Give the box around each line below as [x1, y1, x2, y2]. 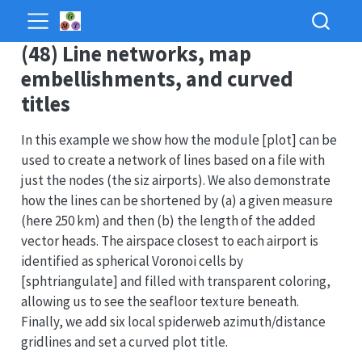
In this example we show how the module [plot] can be [20, 131, 337, 149]
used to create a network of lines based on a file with [20, 151, 325, 169]
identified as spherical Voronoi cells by [20, 252, 243, 270]
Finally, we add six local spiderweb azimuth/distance [20, 313, 326, 330]
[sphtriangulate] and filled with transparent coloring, [20, 272, 330, 290]
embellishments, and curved [20, 65, 293, 92]
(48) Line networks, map [20, 40, 251, 67]
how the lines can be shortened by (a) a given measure [20, 192, 333, 209]
